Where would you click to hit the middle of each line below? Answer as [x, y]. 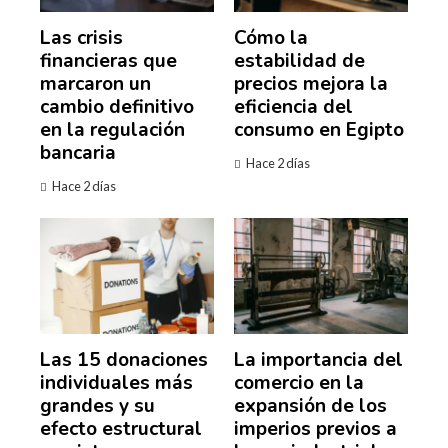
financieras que [108, 60]
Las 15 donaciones [124, 359]
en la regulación [112, 129]
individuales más [116, 382]
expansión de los [310, 405]
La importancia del [318, 359]
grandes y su [97, 405]
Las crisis [81, 37]
